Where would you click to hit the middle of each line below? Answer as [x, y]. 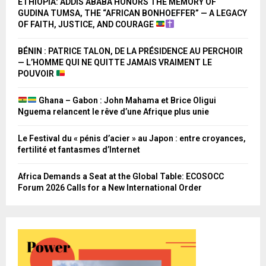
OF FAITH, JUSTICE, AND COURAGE [87, 24]
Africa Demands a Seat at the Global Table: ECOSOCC [121, 176]
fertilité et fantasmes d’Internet [79, 149]
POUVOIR [37, 73]
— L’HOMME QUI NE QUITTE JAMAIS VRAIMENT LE [115, 62]
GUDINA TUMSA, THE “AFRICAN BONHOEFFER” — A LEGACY [132, 13]
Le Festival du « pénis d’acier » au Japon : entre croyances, [132, 138]
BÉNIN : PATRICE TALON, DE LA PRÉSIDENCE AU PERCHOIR [130, 51]
